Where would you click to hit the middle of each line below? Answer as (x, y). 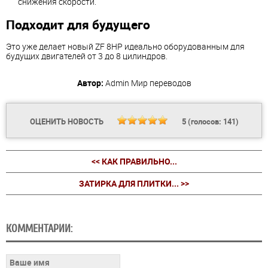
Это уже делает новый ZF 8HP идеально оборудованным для (125, 47)
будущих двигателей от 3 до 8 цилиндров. (87, 56)
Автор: (90, 83)
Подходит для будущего (78, 24)
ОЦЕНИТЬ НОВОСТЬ (67, 122)
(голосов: (204, 122)
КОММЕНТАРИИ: (39, 229)
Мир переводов (161, 83)
